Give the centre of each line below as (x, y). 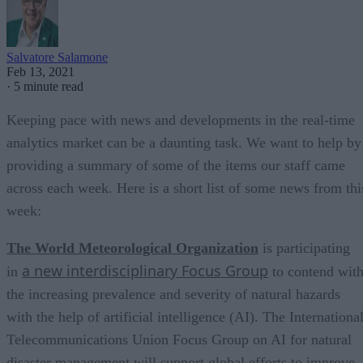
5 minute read (49, 86)
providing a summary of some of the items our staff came (176, 165)
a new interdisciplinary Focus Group (145, 270)
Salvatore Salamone (57, 57)
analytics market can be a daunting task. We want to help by (184, 142)
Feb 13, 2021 (41, 71)
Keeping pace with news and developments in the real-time (181, 120)
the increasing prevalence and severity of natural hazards (173, 294)
